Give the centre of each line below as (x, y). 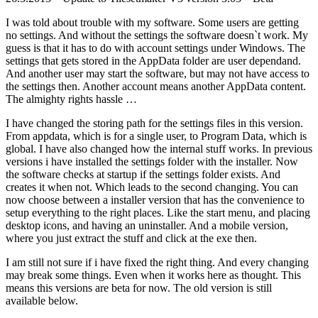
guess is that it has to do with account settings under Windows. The (155, 48)
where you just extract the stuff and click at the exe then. (131, 238)
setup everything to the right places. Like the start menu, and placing (158, 212)
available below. (42, 300)
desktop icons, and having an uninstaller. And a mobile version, (147, 225)
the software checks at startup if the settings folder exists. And (143, 174)
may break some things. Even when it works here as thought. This (153, 275)
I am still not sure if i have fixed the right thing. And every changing (157, 262)
